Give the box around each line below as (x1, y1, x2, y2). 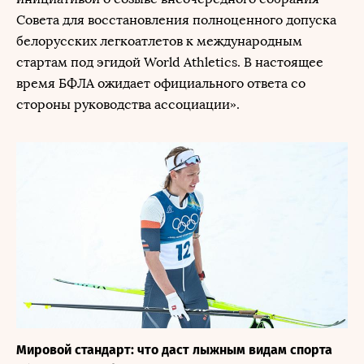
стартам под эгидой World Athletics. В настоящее (16, 54, 323, 70)
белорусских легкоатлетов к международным (16, 33, 302, 49)
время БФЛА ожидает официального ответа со (16, 76, 305, 91)
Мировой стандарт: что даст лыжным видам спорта (16, 342, 332, 357)
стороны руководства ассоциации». (16, 97, 243, 112)
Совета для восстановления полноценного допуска (16, 12, 336, 28)
